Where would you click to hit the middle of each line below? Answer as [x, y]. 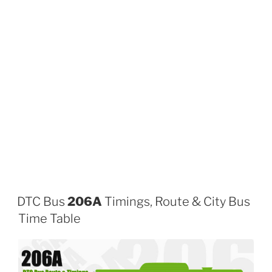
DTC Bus [42, 201]
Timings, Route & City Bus [176, 201]
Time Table [49, 218]
